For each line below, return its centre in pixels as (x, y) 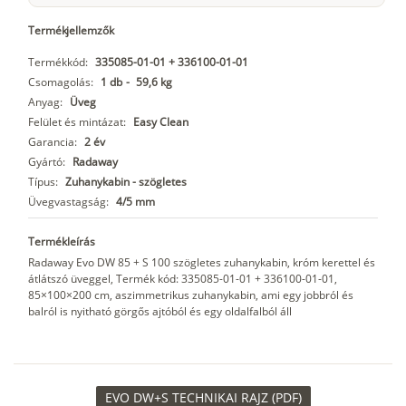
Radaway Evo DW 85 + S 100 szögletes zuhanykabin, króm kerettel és (202, 263)
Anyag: (45, 102)
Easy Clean (161, 122)
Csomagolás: (61, 82)
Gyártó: (47, 162)
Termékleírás (62, 242)
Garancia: (53, 142)
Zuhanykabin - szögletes (126, 182)
